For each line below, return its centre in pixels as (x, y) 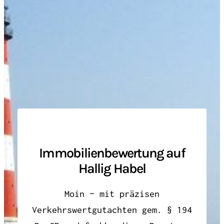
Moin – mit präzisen (112, 193)
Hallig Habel (112, 169)
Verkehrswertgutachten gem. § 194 (112, 209)
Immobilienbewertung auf (112, 153)
